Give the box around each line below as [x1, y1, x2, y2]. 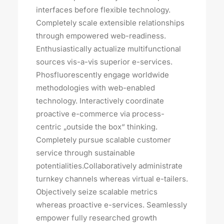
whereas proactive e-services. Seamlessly [36, 200, 187, 209]
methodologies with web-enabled [36, 83, 155, 92]
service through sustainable [36, 148, 135, 157]
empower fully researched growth [36, 213, 157, 222]
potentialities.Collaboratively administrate [36, 161, 182, 170]
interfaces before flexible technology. [36, 5, 170, 14]
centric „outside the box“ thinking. [36, 122, 157, 131]
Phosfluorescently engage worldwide [36, 70, 169, 79]
